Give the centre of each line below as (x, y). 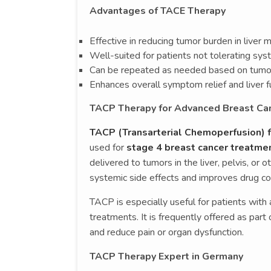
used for (108, 147)
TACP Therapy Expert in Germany (166, 256)
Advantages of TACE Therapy (158, 11)
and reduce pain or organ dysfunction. (167, 232)
